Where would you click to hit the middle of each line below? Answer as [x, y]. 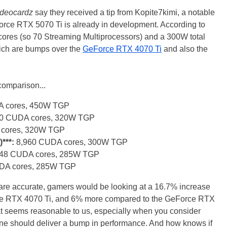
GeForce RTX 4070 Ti [122, 49]
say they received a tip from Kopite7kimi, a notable [124, 12]
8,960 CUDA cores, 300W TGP [71, 142]
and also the [185, 49]
